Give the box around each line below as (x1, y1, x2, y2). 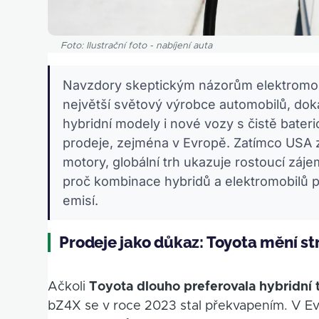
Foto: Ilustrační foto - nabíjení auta (61, 41, 213, 51)
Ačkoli (48, 281, 90, 294)
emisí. (63, 193, 99, 209)
